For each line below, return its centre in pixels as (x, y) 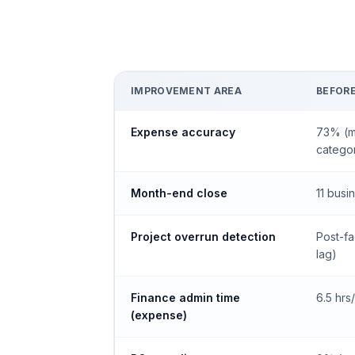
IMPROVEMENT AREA (186, 91)
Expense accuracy (183, 132)
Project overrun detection (203, 237)
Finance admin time (185, 298)
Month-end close (179, 193)
